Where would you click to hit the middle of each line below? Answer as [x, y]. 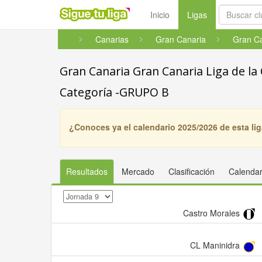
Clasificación [192, 171]
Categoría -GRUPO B [114, 92]
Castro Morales [212, 213]
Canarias [112, 39]
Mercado [138, 171]
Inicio [160, 15]
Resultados [87, 171]
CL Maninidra [216, 245]
